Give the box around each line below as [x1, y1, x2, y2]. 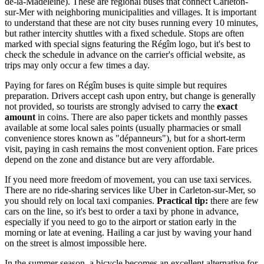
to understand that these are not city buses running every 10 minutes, [5, 18, 258, 28]
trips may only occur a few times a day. [5, 60, 150, 71]
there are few [208, 196, 259, 206]
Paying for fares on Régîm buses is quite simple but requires [5, 80, 227, 91]
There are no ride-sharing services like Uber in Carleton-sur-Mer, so [5, 185, 256, 196]
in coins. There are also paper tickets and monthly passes [35, 112, 247, 123]
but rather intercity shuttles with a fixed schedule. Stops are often [5, 28, 244, 39]
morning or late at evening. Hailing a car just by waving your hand [5, 227, 252, 238]
